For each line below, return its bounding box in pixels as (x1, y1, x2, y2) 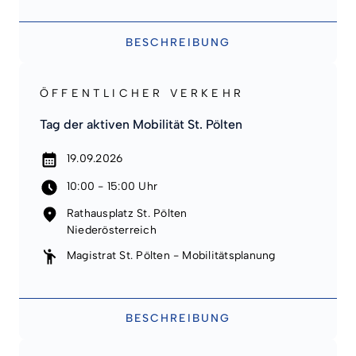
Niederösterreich (67, 223, 157, 238)
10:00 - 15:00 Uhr (67, 179, 158, 193)
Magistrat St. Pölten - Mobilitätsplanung (67, 248, 276, 262)
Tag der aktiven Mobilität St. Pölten (40, 117, 242, 133)
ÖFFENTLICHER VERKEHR (40, 86, 244, 100)
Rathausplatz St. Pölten (67, 207, 188, 221)
